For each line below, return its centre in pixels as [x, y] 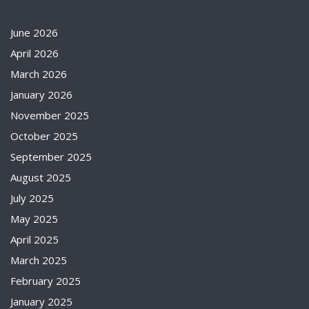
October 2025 [44, 136]
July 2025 [32, 198]
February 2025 [46, 281]
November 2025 [50, 115]
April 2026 [34, 53]
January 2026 [41, 94]
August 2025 [41, 177]
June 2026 [34, 32]
